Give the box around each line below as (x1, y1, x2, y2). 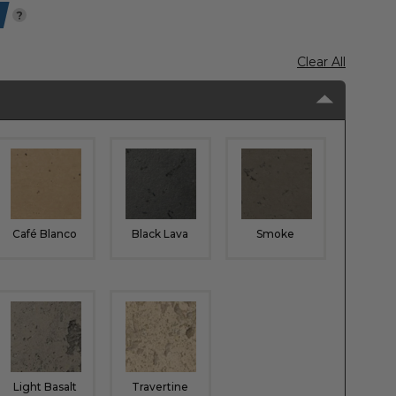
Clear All (297, 54, 346, 70)
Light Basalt (12, 379, 77, 393)
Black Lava (132, 226, 189, 240)
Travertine (132, 379, 189, 393)
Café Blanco (12, 226, 78, 240)
